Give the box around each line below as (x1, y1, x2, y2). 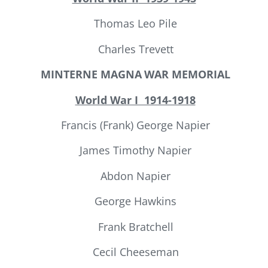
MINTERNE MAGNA (38, 67, 142, 82)
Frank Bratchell (95, 219, 173, 234)
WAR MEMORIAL (144, 67, 230, 82)
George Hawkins (92, 194, 176, 209)
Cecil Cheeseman (89, 244, 179, 259)
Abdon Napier (98, 168, 170, 183)
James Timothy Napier (77, 143, 191, 158)
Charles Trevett (95, 41, 173, 56)
